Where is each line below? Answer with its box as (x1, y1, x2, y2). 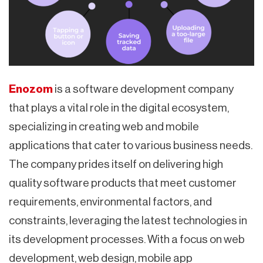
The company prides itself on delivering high (9, 158, 223, 170)
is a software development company (53, 83, 234, 95)
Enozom (9, 83, 53, 95)
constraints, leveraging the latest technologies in (9, 214, 247, 226)
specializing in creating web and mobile (9, 120, 199, 132)
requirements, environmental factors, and (9, 195, 212, 207)
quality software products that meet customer (9, 177, 237, 188)
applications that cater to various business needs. (9, 139, 252, 151)
